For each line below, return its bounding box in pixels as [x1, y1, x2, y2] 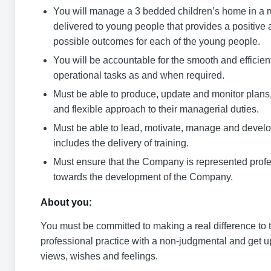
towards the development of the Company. [53, 172, 233, 182]
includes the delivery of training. [53, 138, 189, 148]
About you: [41, 197, 92, 207]
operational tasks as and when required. [53, 70, 224, 80]
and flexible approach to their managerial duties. [53, 104, 259, 114]
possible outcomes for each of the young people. [53, 36, 260, 47]
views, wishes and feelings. [41, 251, 158, 261]
